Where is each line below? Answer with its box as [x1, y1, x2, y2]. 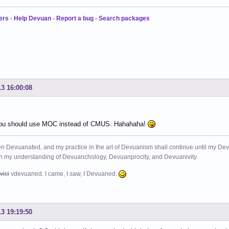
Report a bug [56, 15, 94, 22]
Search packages [99, 15, 150, 22]
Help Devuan [14, 15, 51, 22]
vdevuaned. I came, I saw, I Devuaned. [9, 170, 119, 178]
